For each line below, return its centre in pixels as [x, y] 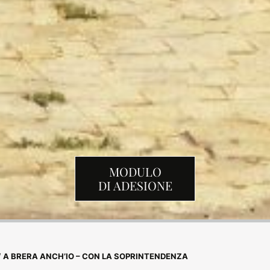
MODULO [135, 172]
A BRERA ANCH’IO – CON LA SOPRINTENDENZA [95, 256]
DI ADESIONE [135, 186]
